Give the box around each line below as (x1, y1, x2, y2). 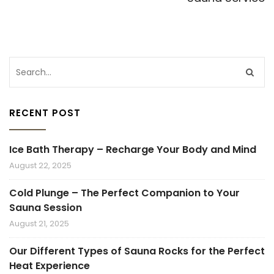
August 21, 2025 (9, 218, 69, 230)
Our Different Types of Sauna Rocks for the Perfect (9, 244, 265, 259)
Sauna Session (9, 201, 82, 215)
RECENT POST (9, 106, 81, 120)
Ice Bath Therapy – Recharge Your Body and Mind (9, 143, 256, 157)
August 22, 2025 (9, 160, 72, 172)
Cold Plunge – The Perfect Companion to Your (9, 186, 240, 201)
